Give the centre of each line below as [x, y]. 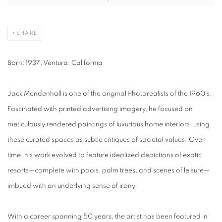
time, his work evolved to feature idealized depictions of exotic [105, 155]
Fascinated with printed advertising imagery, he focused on [100, 109]
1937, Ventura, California [64, 63]
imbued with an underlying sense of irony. [72, 186]
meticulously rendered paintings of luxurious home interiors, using [109, 125]
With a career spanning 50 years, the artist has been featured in [108, 217]
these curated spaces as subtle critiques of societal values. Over [106, 140]
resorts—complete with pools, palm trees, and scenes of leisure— [109, 171]
